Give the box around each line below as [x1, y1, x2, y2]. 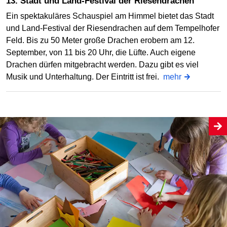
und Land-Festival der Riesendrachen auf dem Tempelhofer [6, 23, 219, 32]
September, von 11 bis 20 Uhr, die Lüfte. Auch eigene [6, 48, 196, 57]
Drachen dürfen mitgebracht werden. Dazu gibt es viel [6, 60, 199, 69]
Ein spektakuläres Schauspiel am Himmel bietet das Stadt [6, 11, 214, 20]
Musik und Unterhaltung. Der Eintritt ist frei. [6, 72, 163, 81]
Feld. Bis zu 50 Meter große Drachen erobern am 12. [6, 35, 195, 45]
